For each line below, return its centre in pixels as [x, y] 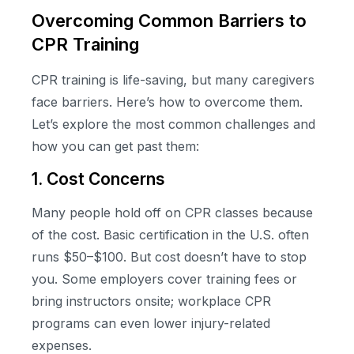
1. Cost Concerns [98, 179]
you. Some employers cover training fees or [164, 279]
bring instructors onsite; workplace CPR [151, 301]
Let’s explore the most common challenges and [173, 124]
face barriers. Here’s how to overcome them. [167, 102]
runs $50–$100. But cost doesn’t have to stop [169, 256]
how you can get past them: [115, 147]
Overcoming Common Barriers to [169, 21]
